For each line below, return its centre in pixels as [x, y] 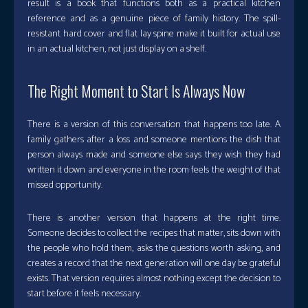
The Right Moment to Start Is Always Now [136, 91]
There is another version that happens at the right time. [154, 219]
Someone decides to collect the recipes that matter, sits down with [154, 234]
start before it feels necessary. [84, 294]
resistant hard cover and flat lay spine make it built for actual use [154, 34]
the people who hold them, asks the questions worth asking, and [154, 249]
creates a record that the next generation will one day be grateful [154, 264]
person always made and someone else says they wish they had [154, 155]
